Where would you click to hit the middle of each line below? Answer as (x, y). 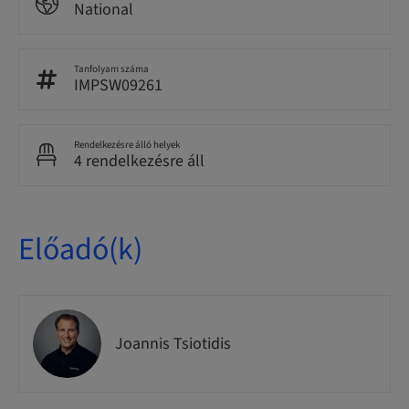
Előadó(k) (80, 250)
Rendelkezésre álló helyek (127, 145)
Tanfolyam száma (111, 69)
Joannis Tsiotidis (173, 343)
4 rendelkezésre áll (139, 161)
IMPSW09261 (118, 85)
